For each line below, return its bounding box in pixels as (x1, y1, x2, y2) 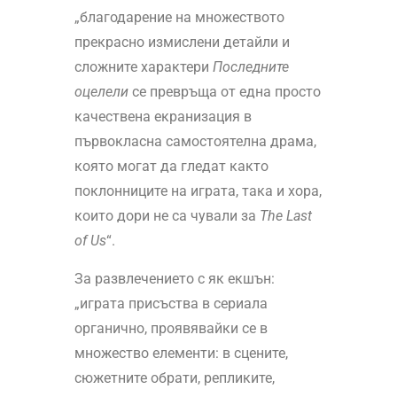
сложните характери (74, 58, 213, 76)
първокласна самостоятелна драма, (74, 133, 316, 151)
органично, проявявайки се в (74, 320, 268, 338)
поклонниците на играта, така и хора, (74, 183, 322, 200)
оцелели (74, 83, 128, 101)
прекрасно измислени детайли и (74, 34, 290, 51)
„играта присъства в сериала (74, 295, 268, 313)
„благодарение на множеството (74, 9, 284, 27)
